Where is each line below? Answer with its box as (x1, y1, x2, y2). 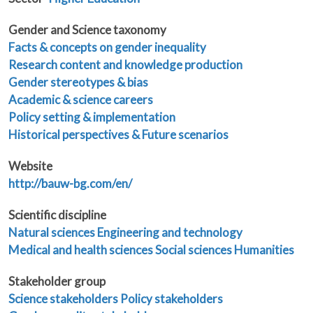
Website (8, 159, 52, 174)
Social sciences (155, 242, 232, 258)
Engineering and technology (97, 225, 242, 240)
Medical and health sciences (8, 242, 153, 258)
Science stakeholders (8, 291, 118, 307)
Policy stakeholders (120, 291, 223, 307)
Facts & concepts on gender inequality (8, 40, 206, 55)
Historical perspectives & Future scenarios (8, 127, 228, 143)
